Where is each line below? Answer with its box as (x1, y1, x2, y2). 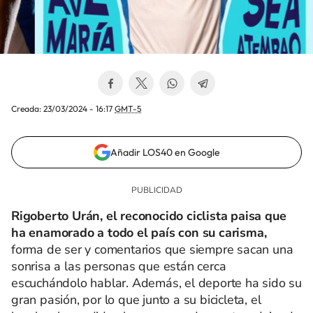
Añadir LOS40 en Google (110, 146, 220, 159)
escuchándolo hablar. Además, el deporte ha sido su (11, 275, 302, 291)
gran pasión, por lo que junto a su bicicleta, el (11, 291, 261, 308)
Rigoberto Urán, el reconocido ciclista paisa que (11, 208, 286, 224)
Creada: (11, 103, 43, 114)
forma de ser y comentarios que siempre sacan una (11, 241, 293, 258)
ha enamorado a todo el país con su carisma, (11, 224, 267, 241)
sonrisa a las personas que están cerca (11, 258, 226, 275)
